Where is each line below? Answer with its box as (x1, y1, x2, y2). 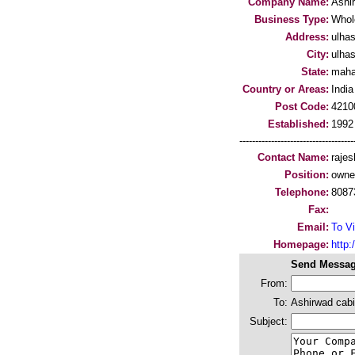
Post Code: (275, 101, 329, 113)
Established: (268, 118, 329, 130)
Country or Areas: (242, 83, 329, 95)
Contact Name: (258, 151, 329, 163)
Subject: (250, 315, 288, 327)
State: (301, 66, 329, 78)
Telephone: (275, 186, 329, 198)
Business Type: (254, 13, 329, 25)
